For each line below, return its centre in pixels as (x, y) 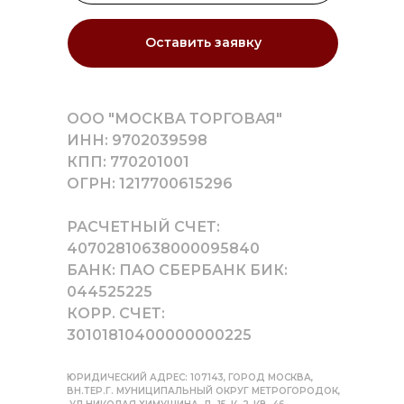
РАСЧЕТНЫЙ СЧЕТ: (143, 226)
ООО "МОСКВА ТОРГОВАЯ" (174, 118)
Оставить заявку (203, 43)
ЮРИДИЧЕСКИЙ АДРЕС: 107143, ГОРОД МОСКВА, (191, 377)
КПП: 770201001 (128, 161)
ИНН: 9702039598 (137, 140)
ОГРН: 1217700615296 (150, 183)
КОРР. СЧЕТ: (116, 313)
